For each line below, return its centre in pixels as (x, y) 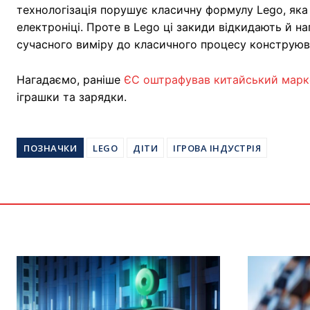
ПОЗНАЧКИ (50, 148)
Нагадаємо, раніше (70, 80)
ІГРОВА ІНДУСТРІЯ (217, 148)
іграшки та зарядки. (73, 97)
